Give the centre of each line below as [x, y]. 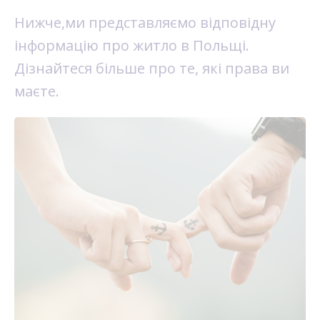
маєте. [37, 91]
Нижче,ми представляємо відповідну [145, 22]
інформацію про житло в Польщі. [132, 45]
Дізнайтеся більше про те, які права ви [152, 68]
